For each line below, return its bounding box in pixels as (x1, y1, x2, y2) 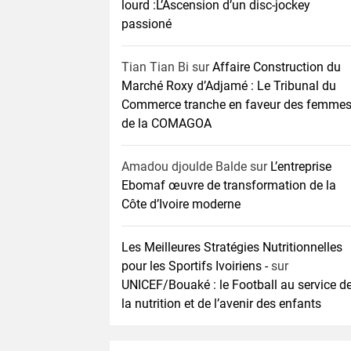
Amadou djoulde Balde (121, 159, 247, 174)
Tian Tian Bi (121, 60, 189, 74)
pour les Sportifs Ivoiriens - (121, 259, 268, 273)
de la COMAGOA (121, 116, 212, 131)
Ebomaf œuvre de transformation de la (121, 178, 336, 193)
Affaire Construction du (212, 60, 341, 74)
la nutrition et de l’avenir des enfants (121, 296, 321, 311)
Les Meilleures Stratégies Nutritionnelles (121, 240, 342, 255)
